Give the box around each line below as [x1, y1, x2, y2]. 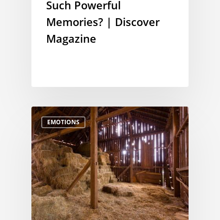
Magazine [46, 30, 96, 46]
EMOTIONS [47, 117, 80, 126]
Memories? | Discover [46, 14, 160, 29]
